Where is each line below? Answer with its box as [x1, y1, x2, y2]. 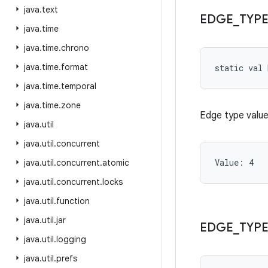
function [56, 196, 90, 206]
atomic [102, 157, 129, 168]
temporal [61, 81, 96, 92]
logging [56, 234, 86, 245]
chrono [61, 42, 89, 53]
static [215, 62, 243, 74]
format [61, 62, 88, 72]
